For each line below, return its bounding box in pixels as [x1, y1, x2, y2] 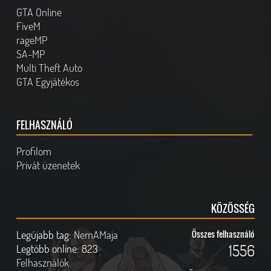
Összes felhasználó [191, 227, 255, 241]
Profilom [16, 144, 52, 159]
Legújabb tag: [16, 227, 74, 243]
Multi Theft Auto [16, 60, 83, 76]
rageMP [16, 33, 48, 48]
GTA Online [16, 5, 62, 20]
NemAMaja [74, 227, 119, 243]
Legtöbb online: [16, 241, 82, 256]
